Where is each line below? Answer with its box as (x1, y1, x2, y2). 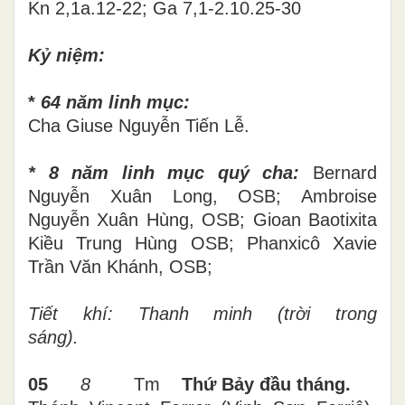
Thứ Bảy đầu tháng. (182, 373, 351, 394)
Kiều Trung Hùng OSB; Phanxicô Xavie (28, 232, 377, 253)
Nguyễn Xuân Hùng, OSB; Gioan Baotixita (28, 209, 377, 230)
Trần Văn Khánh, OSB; (28, 256, 212, 277)
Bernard (299, 162, 378, 183)
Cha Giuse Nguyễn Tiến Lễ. (28, 115, 250, 136)
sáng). (28, 326, 79, 347)
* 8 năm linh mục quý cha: (28, 162, 300, 183)
